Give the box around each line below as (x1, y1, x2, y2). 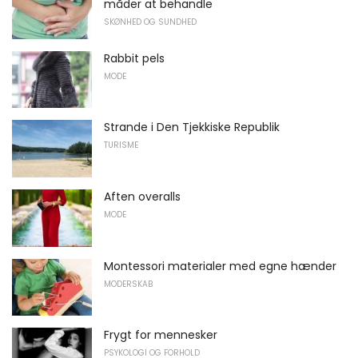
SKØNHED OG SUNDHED (104, 16, 197, 28)
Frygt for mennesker (104, 327, 217, 344)
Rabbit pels (104, 50, 165, 66)
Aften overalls (104, 188, 181, 205)
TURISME (104, 139, 138, 152)
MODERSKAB (104, 277, 153, 290)
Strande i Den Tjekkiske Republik (104, 119, 280, 136)
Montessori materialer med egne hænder (104, 257, 336, 274)
